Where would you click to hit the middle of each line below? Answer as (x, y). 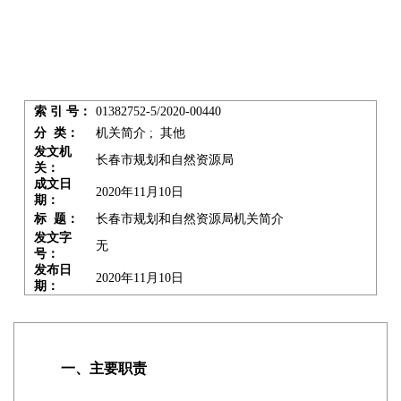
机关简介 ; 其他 (140, 133)
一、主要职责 (89, 368)
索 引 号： (62, 111)
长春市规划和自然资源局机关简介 (189, 219)
